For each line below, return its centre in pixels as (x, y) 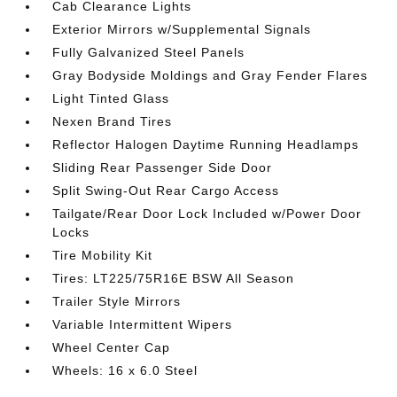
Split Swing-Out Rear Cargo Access (166, 190)
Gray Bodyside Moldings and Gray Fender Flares (210, 75)
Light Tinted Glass (111, 98)
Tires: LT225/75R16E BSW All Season (174, 278)
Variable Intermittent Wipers (143, 324)
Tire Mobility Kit (103, 255)
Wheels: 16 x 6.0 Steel (125, 370)
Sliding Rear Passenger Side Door (163, 167)
